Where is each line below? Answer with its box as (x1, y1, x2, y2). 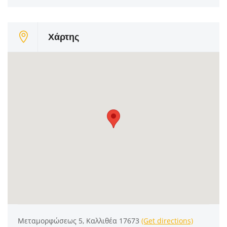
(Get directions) (141, 216, 193, 226)
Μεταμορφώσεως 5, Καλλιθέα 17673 (18, 216, 141, 226)
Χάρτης (48, 30, 79, 44)
